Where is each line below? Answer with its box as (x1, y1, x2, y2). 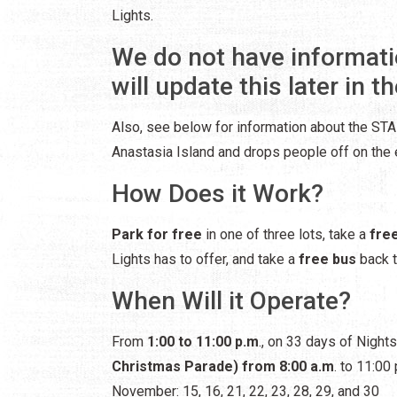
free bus (299, 250, 356, 268)
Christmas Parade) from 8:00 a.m (112, 357, 334, 375)
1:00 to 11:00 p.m (147, 332, 259, 350)
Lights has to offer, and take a (112, 250, 299, 268)
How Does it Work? (112, 178, 323, 208)
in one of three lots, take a (202, 225, 370, 243)
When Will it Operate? (112, 285, 351, 315)
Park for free (112, 225, 202, 243)
